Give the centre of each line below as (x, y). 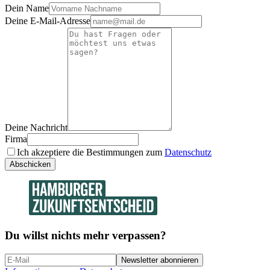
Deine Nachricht (36, 128)
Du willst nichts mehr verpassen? (86, 235)
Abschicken (30, 165)
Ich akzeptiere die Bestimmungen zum (89, 152)
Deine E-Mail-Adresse (48, 21)
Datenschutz (188, 152)
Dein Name (27, 8)
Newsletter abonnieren (160, 260)
